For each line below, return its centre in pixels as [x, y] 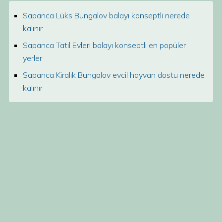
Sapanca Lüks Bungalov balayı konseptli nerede [106, 15]
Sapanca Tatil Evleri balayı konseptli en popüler [104, 45]
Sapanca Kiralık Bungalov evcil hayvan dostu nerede [114, 75]
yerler [32, 58]
